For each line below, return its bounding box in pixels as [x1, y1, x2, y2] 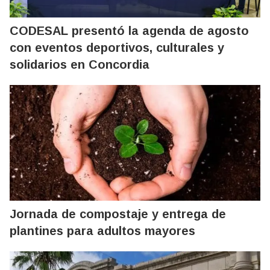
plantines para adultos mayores [10, 224, 195, 237]
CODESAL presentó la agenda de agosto [10, 24, 249, 37]
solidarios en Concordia [10, 57, 149, 71]
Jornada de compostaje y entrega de [10, 207, 226, 221]
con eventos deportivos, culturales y [10, 40, 224, 54]
